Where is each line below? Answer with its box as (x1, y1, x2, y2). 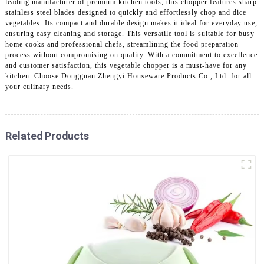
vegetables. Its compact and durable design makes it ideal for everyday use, (5, 18, 258, 27)
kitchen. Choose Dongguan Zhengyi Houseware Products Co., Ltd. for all (5, 71, 252, 80)
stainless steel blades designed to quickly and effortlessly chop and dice (5, 8, 246, 16)
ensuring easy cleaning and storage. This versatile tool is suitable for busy (5, 29, 255, 38)
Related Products (5, 129, 89, 142)
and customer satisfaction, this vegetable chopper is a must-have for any (5, 61, 247, 70)
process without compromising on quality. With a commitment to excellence (5, 50, 258, 59)
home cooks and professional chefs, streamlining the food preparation (5, 39, 239, 48)
